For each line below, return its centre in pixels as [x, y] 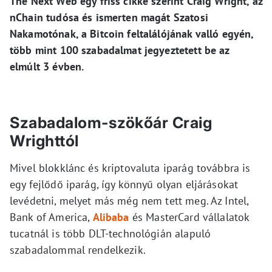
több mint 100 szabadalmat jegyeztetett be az [120, 50]
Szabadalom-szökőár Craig [111, 123]
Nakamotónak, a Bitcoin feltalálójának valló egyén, [132, 34]
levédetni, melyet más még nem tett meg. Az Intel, [129, 201]
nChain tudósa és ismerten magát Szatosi [109, 18]
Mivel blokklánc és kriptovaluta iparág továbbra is [130, 168]
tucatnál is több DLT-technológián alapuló [110, 234]
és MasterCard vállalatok [189, 217]
